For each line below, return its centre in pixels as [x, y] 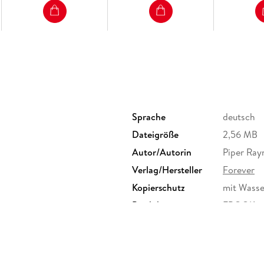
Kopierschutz [159, 188]
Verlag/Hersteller [167, 170]
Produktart [154, 205]
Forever [239, 170]
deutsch [239, 117]
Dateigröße [155, 135]
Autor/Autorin [162, 152]
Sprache [149, 117]
